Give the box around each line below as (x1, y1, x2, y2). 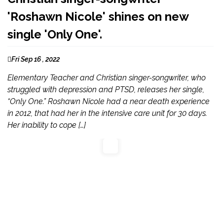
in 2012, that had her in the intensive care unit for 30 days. (7, 108, 207, 118)
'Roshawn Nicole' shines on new (7, 9, 188, 24)
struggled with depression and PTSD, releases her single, (7, 84, 204, 94)
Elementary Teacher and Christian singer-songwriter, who (7, 73, 206, 82)
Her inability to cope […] (7, 120, 86, 130)
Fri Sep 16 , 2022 (11, 55, 60, 63)
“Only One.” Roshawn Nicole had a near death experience (7, 96, 210, 106)
